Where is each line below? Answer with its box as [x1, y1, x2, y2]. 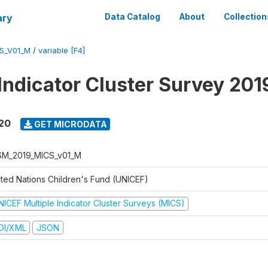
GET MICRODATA [32, 118, 107, 129]
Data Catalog [105, 12, 160, 22]
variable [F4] [38, 46, 85, 55]
